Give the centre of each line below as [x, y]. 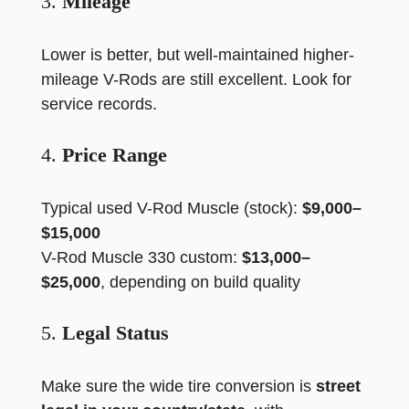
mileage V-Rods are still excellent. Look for [196, 79]
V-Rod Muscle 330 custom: [142, 257]
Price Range [115, 155]
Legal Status [115, 333]
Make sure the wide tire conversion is [178, 386]
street [338, 386]
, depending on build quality [200, 282]
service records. [99, 104]
